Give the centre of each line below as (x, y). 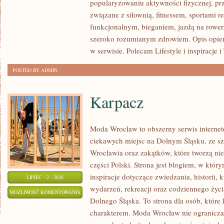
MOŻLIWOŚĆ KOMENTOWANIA (45, 192)
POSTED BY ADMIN (35, 70)
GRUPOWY (92, 19)
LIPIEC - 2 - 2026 (45, 177)
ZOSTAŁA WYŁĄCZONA (45, 204)
